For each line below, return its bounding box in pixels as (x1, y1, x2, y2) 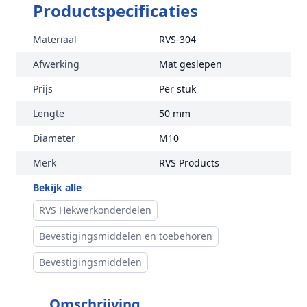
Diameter (33, 132, 75, 145)
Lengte (33, 107, 64, 120)
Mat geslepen (159, 58, 222, 71)
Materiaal (33, 33, 77, 46)
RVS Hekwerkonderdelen (39, 204, 151, 217)
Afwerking (33, 58, 79, 71)
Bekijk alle (33, 181, 82, 194)
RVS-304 (159, 33, 196, 46)
